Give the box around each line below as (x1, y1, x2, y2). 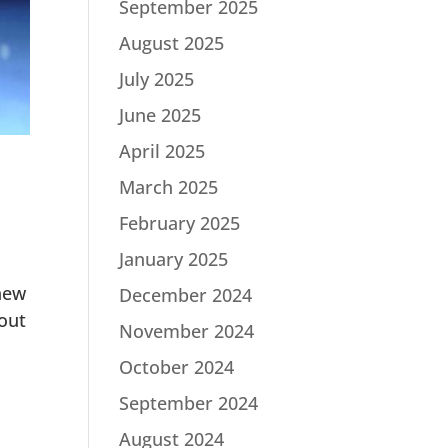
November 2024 (119, 319, 255, 343)
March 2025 (119, 175, 219, 199)
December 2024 (119, 283, 253, 307)
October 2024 (119, 355, 235, 379)
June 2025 (119, 103, 202, 127)
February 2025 (119, 211, 241, 235)
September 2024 (119, 391, 259, 415)
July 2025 (119, 67, 195, 91)
